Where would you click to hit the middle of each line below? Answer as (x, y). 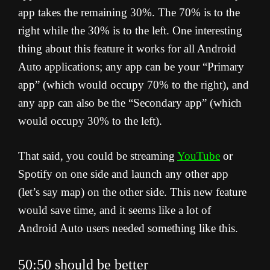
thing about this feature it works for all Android (127, 49)
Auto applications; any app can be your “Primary (131, 67)
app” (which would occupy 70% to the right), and (133, 85)
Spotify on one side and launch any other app (123, 174)
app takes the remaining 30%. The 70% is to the (129, 13)
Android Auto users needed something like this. (128, 228)
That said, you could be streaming (98, 156)
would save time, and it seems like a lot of (115, 210)
